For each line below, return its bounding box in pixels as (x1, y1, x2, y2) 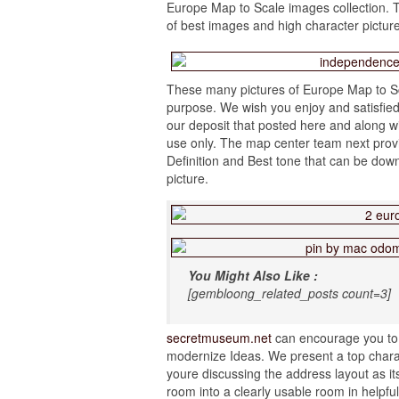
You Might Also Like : (188, 265, 318, 284)
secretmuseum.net (167, 328, 272, 346)
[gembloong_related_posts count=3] (188, 283, 391, 302)
